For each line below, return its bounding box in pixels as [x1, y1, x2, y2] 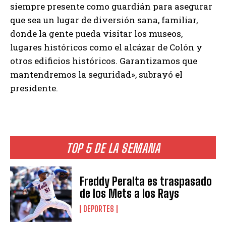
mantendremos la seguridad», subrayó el [10, 69, 183, 81]
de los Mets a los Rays [80, 187, 180, 201]
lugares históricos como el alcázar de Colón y [10, 41, 202, 53]
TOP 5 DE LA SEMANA [66, 141, 160, 156]
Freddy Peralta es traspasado [80, 175, 212, 189]
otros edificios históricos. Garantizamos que [10, 55, 197, 67]
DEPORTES [83, 204, 115, 214]
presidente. [10, 82, 58, 94]
